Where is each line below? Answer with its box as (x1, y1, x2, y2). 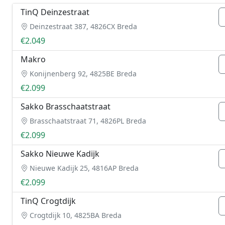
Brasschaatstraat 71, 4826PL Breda (28, 116, 146, 126)
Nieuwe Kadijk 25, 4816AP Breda (28, 163, 139, 173)
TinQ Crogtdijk (21, 195, 76, 206)
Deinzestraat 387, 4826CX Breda (28, 22, 137, 31)
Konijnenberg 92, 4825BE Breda (28, 69, 137, 78)
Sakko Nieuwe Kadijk (21, 148, 99, 159)
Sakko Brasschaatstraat (21, 101, 110, 112)
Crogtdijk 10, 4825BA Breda (28, 210, 122, 220)
